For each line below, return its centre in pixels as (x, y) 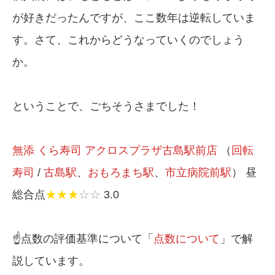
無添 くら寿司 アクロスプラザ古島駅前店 (115, 150)
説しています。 (51, 261)
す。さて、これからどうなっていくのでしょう (128, 40)
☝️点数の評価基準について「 (83, 238)
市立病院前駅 (198, 172)
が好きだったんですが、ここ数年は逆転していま (134, 17)
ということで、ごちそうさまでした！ (106, 106)
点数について (187, 238)
